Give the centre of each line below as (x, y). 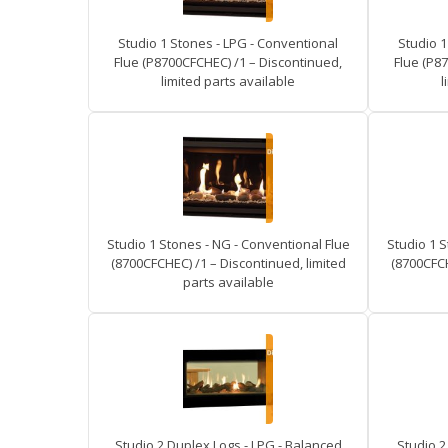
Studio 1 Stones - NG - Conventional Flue (228, 244)
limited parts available (228, 81)
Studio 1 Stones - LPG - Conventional (228, 43)
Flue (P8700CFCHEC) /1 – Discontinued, (228, 62)
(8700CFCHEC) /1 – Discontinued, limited (228, 263)
